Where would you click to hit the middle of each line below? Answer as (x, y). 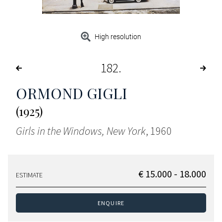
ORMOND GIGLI (72, 93)
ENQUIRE (111, 203)
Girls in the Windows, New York (81, 131)
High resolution (118, 37)
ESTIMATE (29, 175)
